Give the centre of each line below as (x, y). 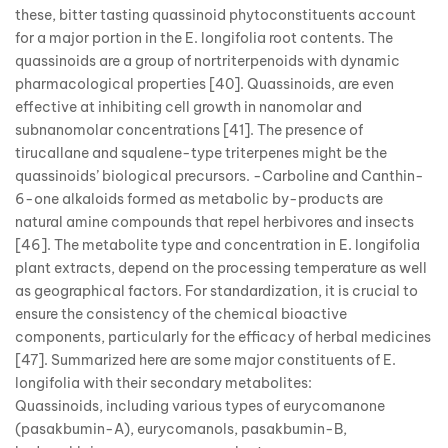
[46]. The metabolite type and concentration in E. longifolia (217, 245)
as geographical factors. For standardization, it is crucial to (216, 291)
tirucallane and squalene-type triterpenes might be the (201, 153)
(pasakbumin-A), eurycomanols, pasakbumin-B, (181, 429)
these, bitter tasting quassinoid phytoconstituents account (215, 15)
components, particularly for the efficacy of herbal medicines (223, 337)
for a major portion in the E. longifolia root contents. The (204, 38)
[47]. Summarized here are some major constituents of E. (205, 360)
